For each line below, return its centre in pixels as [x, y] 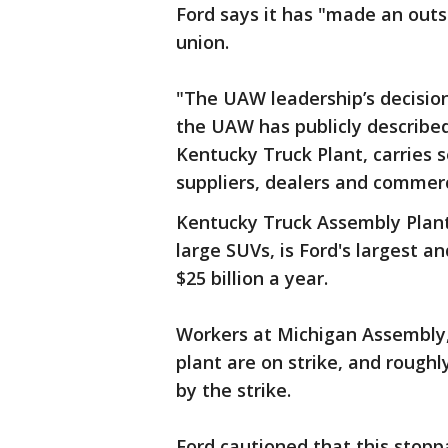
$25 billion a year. [252, 278]
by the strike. [233, 390]
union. [202, 42]
